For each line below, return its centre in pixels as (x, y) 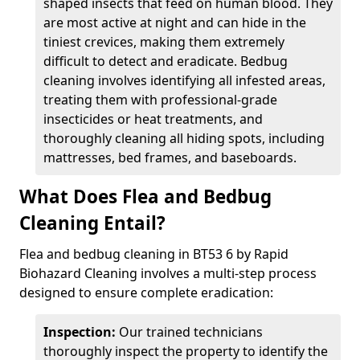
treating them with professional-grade (160, 100)
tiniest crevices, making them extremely (164, 42)
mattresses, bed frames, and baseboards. (170, 157)
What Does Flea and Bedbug (145, 196)
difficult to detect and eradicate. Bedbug (166, 61)
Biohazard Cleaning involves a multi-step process (168, 273)
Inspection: (80, 332)
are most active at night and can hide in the (175, 22)
